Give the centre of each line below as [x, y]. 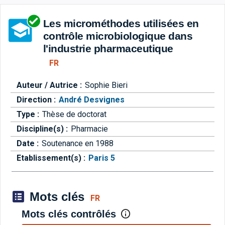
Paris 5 [102, 158]
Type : [29, 115]
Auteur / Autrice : [50, 85]
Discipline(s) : [43, 129]
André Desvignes [92, 100]
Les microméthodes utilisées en [121, 24]
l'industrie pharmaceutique [108, 49]
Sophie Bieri [106, 85]
